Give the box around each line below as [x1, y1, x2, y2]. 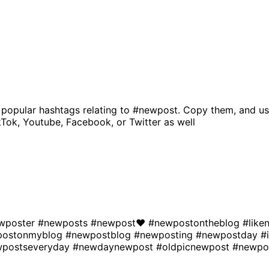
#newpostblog [65, 228, 134, 241]
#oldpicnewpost [156, 240, 232, 253]
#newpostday [196, 228, 261, 241]
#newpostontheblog [148, 216, 243, 229]
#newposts [38, 216, 91, 229]
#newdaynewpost [73, 240, 156, 253]
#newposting [134, 228, 196, 241]
